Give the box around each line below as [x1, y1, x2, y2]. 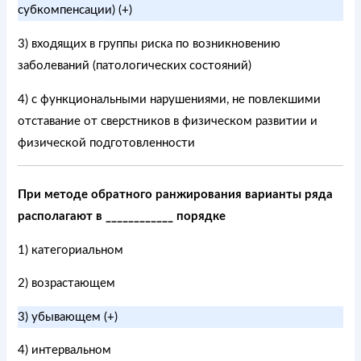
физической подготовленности [18, 136, 196, 149]
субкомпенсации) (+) [18, 4, 133, 17]
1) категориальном [18, 243, 124, 256]
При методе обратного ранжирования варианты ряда [18, 189, 334, 201]
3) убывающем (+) [18, 310, 118, 323]
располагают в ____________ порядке [18, 210, 226, 223]
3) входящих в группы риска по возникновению [18, 37, 281, 50]
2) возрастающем [18, 277, 116, 290]
